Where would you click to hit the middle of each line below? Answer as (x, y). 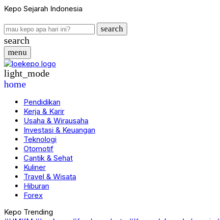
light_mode (27, 73)
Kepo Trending (28, 212)
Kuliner (35, 167)
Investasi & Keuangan (59, 130)
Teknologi (40, 139)
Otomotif (39, 149)
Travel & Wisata (50, 177)
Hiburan (36, 186)
